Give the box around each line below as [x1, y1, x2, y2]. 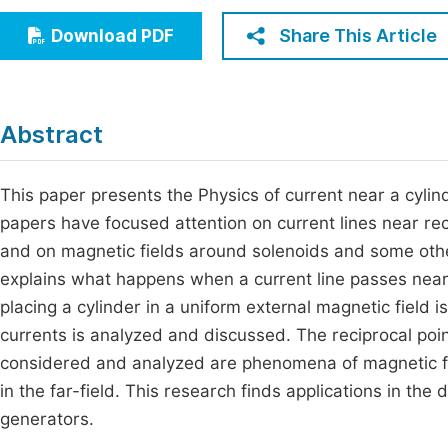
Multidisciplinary [29, 84, 158, 103]
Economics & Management [29, 10, 236, 29]
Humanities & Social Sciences [29, 47, 256, 66]
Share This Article [279, 25, 437, 46]
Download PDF [51, 26, 174, 46]
